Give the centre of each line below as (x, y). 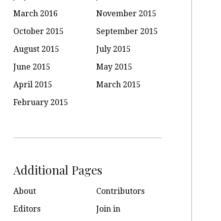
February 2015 (40, 102)
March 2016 (35, 14)
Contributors (121, 191)
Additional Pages (57, 169)
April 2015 (33, 85)
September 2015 (127, 31)
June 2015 (32, 67)
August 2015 (36, 49)
